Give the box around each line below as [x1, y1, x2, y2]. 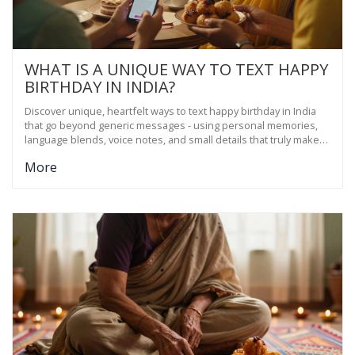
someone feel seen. [25, 146, 121, 161]
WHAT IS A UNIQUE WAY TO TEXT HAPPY [25, 58, 328, 80]
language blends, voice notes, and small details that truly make [25, 132, 319, 147]
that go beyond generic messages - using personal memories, [25, 117, 318, 132]
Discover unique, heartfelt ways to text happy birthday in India [25, 103, 316, 118]
